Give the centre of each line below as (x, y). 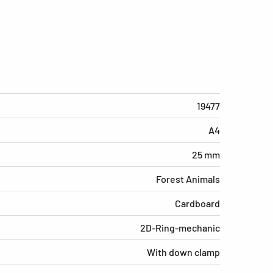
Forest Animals (188, 179)
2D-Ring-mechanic (180, 227)
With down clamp (183, 252)
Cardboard (197, 203)
